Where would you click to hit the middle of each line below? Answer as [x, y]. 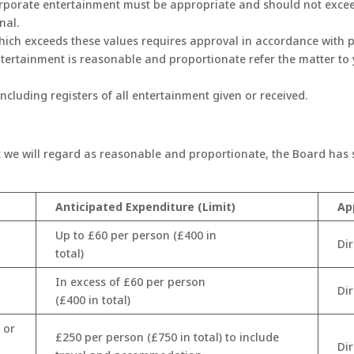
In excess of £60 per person [131, 282]
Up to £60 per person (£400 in [136, 235]
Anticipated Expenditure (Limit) [146, 207]
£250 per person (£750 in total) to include [168, 337]
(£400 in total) [93, 300]
